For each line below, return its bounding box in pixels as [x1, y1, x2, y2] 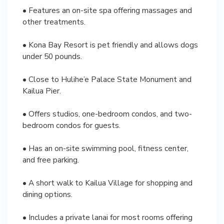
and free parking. [22, 154, 79, 165]
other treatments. [22, 16, 85, 27]
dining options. [22, 188, 72, 199]
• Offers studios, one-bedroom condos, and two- [22, 108, 192, 119]
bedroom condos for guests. [22, 119, 120, 130]
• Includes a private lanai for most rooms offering [22, 211, 192, 222]
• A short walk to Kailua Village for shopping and [22, 177, 192, 188]
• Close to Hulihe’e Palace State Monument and [22, 73, 191, 84]
